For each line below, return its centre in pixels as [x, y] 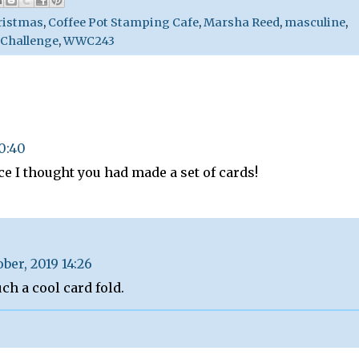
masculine [315, 22]
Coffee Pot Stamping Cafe [123, 22]
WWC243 [89, 40]
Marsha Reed [242, 22]
